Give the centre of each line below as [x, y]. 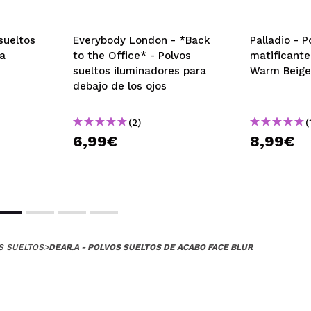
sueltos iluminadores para [140, 70]
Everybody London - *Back [142, 40]
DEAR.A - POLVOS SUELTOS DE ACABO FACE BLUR [151, 247]
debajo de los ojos [120, 86]
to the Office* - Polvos [132, 55]
